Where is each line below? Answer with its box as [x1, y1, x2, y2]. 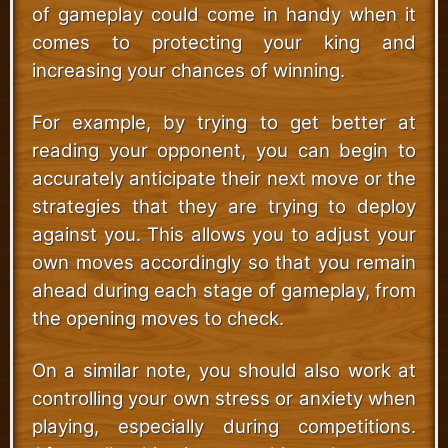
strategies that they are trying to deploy [32, 194, 416, 218]
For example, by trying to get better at [32, 110, 416, 134]
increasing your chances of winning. [32, 58, 345, 82]
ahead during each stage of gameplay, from [32, 278, 416, 302]
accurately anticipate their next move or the [32, 166, 416, 190]
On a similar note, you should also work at [32, 358, 416, 382]
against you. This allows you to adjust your [32, 222, 416, 246]
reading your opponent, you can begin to [32, 138, 416, 162]
